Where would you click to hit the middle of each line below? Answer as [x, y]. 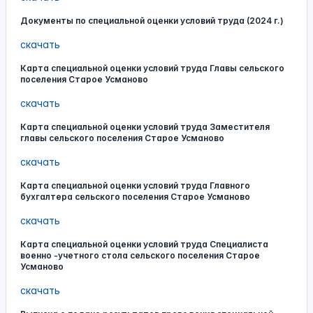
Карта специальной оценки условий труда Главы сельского [152, 68]
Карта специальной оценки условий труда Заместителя [145, 127]
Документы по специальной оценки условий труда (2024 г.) [152, 21]
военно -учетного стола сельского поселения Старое [140, 255]
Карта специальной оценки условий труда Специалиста [144, 244]
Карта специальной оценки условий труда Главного [135, 185]
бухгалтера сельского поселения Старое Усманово [135, 197]
